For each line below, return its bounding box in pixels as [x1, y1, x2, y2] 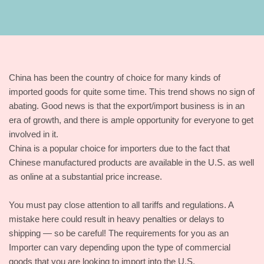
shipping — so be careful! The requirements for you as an [9, 228, 229, 238]
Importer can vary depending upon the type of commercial [9, 242, 230, 252]
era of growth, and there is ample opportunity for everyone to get [9, 115, 253, 125]
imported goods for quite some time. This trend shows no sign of [9, 87, 255, 97]
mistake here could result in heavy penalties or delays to [9, 214, 224, 224]
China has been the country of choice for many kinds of [9, 72, 220, 82]
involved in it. [9, 129, 58, 139]
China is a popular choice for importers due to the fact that [9, 143, 230, 153]
